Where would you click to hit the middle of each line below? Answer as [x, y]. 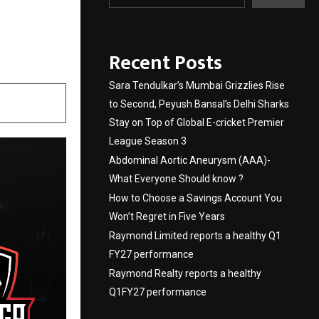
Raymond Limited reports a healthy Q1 [195, 235]
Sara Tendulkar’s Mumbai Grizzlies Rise [197, 85]
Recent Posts [166, 63]
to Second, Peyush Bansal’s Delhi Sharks [199, 104]
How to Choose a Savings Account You [195, 198]
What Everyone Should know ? [176, 178]
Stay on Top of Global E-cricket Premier [197, 122]
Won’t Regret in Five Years [167, 216]
